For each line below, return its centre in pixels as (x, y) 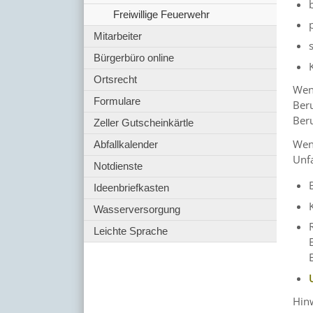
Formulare (117, 101)
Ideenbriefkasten (132, 187)
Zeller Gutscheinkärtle (144, 122)
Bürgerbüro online (134, 57)
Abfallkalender (126, 144)
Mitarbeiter (118, 36)
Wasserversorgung (137, 209)
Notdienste (118, 166)
